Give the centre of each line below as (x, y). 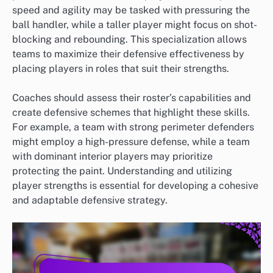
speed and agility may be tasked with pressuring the (131, 10)
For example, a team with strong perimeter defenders (133, 127)
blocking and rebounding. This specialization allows (129, 39)
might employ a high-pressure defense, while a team (131, 141)
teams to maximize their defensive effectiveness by (128, 54)
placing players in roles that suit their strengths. (121, 68)
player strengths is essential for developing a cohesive (135, 185)
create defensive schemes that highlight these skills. (131, 112)
